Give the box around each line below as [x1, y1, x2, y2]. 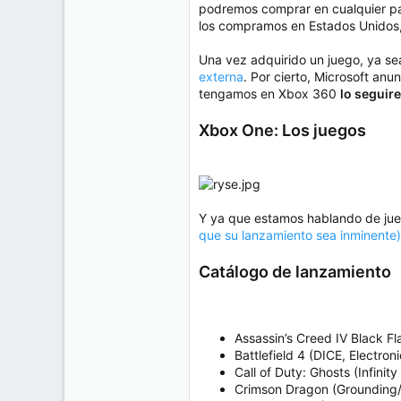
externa [199, 69, 243, 85]
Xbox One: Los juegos [199, 121, 366, 141]
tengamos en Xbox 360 [199, 86, 340, 102]
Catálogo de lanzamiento [199, 262, 391, 282]
